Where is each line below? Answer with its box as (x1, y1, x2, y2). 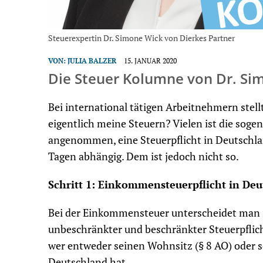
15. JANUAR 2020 (124, 56, 177, 65)
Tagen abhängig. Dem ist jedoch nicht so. (48, 150, 239, 163)
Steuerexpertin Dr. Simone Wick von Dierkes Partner (48, 32, 235, 43)
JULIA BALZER (68, 56, 116, 65)
